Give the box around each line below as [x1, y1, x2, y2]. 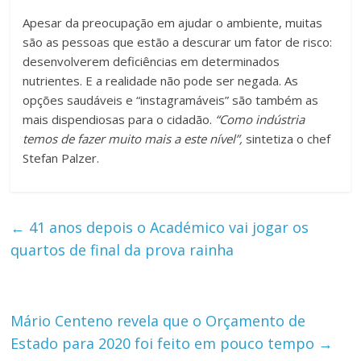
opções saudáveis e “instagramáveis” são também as [23, 92, 319, 109]
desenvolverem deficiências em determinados [23, 53, 280, 70]
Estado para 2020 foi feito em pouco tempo [10, 334, 319, 354]
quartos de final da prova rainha [10, 240, 234, 260]
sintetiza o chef [246, 131, 331, 147]
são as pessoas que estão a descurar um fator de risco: [23, 34, 333, 51]
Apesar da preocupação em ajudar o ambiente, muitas [23, 15, 323, 31]
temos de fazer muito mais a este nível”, [23, 131, 247, 147]
